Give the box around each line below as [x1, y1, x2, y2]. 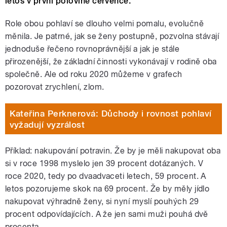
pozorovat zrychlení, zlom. [5, 82, 104, 92]
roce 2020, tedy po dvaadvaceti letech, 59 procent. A [5, 171, 206, 181]
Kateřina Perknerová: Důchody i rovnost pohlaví [9, 108, 212, 119]
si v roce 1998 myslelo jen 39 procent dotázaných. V [5, 159, 204, 169]
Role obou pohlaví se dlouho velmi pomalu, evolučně [5, 19, 204, 29]
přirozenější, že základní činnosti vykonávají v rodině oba [5, 57, 217, 67]
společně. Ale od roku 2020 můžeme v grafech [5, 69, 182, 80]
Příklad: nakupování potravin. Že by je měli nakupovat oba [5, 146, 221, 156]
